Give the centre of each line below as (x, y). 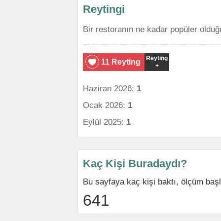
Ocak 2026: (105, 105)
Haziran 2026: (110, 88)
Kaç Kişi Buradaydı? (135, 164)
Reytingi (104, 9)
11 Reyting (121, 62)
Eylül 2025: (105, 122)
